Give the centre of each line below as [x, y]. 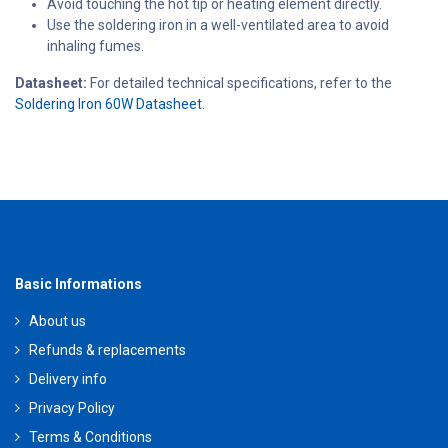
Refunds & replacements [107, 349]
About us [57, 320]
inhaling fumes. [95, 45]
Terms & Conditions [90, 436]
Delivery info [68, 378]
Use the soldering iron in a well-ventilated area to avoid [218, 24]
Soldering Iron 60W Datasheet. [110, 103]
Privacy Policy [72, 407]
